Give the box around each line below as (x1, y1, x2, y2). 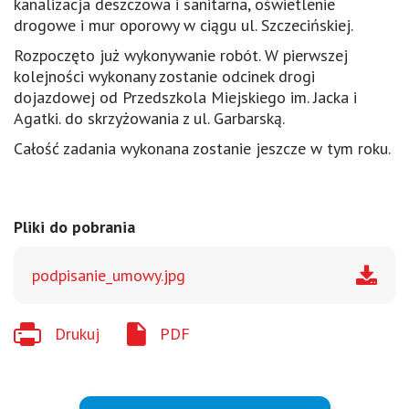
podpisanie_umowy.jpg (32, 264, 185, 286)
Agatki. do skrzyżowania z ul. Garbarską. (14, 107, 285, 129)
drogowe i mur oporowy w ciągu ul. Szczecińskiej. (14, 14, 353, 36)
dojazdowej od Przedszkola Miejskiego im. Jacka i (14, 86, 357, 108)
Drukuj (55, 323, 100, 345)
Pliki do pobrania (14, 215, 135, 237)
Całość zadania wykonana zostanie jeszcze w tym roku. (14, 137, 391, 159)
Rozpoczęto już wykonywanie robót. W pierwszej (14, 44, 348, 66)
